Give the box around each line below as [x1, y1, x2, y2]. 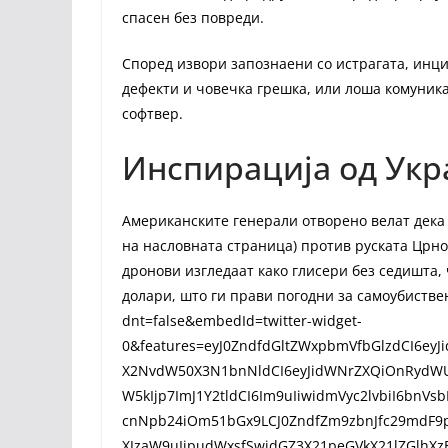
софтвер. [122, 104, 183, 124]
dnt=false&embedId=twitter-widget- [122, 311, 362, 331]
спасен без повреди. [122, 8, 264, 28]
